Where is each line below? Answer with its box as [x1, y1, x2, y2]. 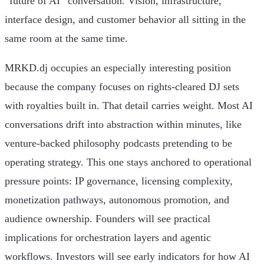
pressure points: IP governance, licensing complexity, [5, 174, 233, 187]
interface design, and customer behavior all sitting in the [5, 13, 246, 25]
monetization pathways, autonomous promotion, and [5, 193, 229, 206]
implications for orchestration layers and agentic [5, 231, 211, 243]
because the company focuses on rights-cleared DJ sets [5, 80, 239, 93]
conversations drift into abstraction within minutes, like [5, 118, 242, 130]
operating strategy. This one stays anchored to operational [5, 156, 252, 168]
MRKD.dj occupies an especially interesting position [5, 61, 231, 74]
